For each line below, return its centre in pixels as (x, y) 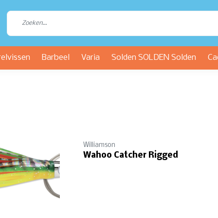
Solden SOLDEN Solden (154, 58)
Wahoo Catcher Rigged (131, 155)
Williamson (99, 145)
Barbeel (56, 58)
